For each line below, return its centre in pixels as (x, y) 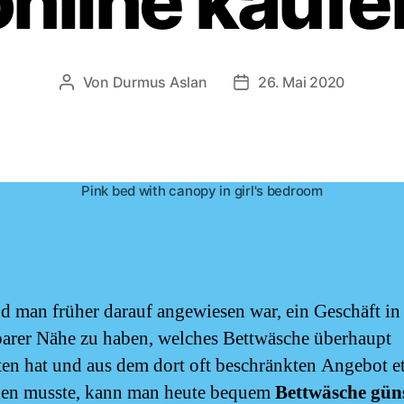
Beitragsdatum (289, 83)
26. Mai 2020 (302, 82)
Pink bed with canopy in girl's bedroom (202, 190)
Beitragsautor (111, 83)
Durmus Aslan (160, 82)
